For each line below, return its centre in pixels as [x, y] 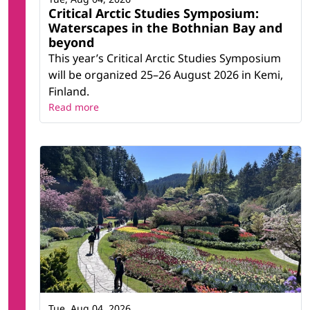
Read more [74, 107]
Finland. [69, 91]
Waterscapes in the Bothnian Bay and [165, 27]
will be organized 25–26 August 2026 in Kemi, [166, 74]
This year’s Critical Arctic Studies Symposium [165, 58]
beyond [71, 42]
